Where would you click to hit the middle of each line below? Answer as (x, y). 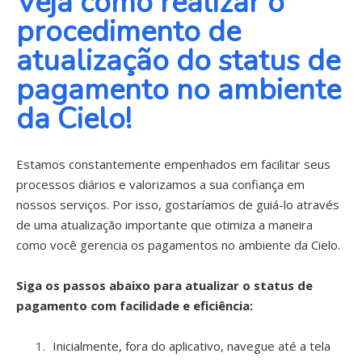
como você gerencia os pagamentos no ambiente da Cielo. (178, 245)
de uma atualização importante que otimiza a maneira (164, 225)
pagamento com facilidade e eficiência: (135, 305)
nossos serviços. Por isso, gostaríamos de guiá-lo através (178, 204)
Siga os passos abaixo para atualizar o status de (164, 285)
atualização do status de (178, 61)
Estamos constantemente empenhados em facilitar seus (173, 164)
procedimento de (128, 32)
